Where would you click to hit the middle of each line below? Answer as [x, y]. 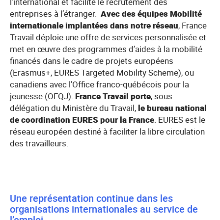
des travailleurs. [40, 143]
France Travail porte [113, 96]
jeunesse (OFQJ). [42, 96]
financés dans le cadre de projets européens [92, 61]
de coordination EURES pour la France [82, 120]
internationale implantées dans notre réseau [94, 25]
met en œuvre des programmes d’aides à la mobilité [106, 49]
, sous [162, 96]
